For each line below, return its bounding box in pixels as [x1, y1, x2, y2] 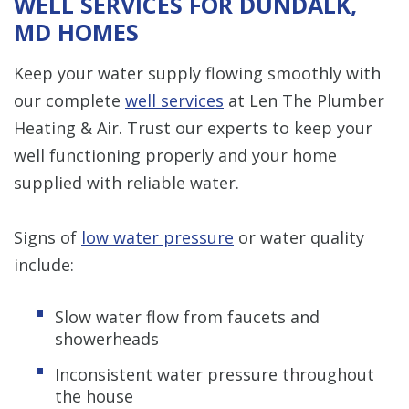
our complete [14, 89, 125, 111]
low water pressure [81, 225, 234, 248]
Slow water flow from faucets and [55, 305, 320, 328]
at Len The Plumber [224, 89, 384, 111]
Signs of [14, 225, 81, 248]
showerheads [55, 327, 159, 350]
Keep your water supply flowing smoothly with [14, 61, 381, 84]
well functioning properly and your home [14, 143, 337, 166]
